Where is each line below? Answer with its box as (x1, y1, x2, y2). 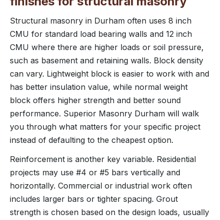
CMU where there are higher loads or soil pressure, (10, 42, 204, 52)
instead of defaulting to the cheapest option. (10, 135, 173, 145)
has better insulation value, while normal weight (10, 82, 188, 92)
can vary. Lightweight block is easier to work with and (10, 68, 209, 79)
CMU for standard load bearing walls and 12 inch (10, 28, 192, 39)
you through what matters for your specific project (10, 121, 200, 132)
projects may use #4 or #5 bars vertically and (10, 167, 180, 177)
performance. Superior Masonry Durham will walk (10, 108, 199, 118)
